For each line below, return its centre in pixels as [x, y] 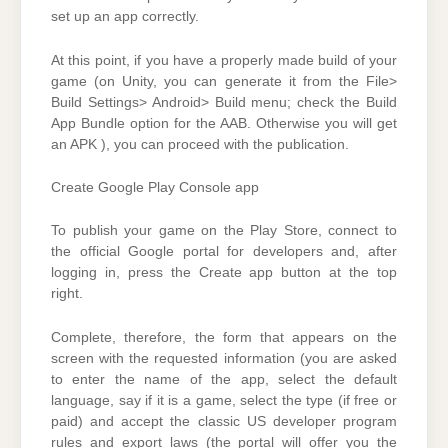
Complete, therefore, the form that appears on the [224, 337]
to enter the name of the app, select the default [224, 379]
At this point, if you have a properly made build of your [224, 60]
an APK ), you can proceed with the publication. [200, 144]
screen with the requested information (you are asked [224, 358]
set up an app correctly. [125, 17]
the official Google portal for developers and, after [224, 252]
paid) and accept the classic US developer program [224, 421]
